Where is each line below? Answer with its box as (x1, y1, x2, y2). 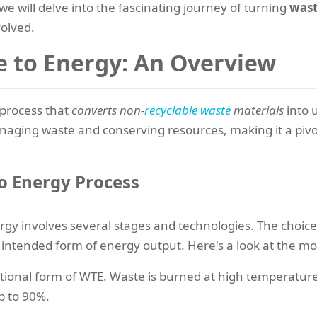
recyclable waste (144, 102, 231, 118)
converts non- (71, 102, 144, 118)
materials (231, 102, 284, 118)
